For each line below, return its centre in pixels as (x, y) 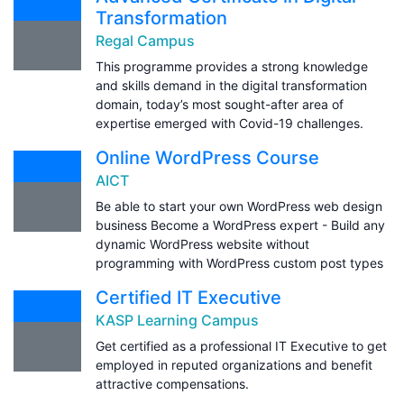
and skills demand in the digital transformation (231, 85)
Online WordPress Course (207, 157)
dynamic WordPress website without (202, 243)
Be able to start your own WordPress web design (239, 206)
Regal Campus (145, 40)
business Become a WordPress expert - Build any (240, 225)
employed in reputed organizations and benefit (234, 364)
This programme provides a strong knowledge (232, 66)
